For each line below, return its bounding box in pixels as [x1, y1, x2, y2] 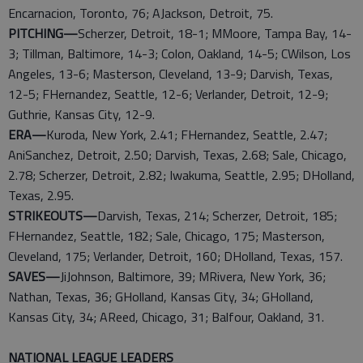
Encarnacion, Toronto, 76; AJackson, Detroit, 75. [8, 3, 273, 23]
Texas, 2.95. [8, 186, 74, 205]
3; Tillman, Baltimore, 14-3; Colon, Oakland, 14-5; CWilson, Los [8, 44, 351, 63]
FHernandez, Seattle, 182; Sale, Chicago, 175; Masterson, [8, 226, 325, 246]
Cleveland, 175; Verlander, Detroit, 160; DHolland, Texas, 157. [8, 246, 343, 266]
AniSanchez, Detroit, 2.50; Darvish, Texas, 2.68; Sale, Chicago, [8, 145, 347, 164]
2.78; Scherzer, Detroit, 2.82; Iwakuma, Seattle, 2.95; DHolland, [8, 165, 355, 185]
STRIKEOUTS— [8, 206, 97, 225]
